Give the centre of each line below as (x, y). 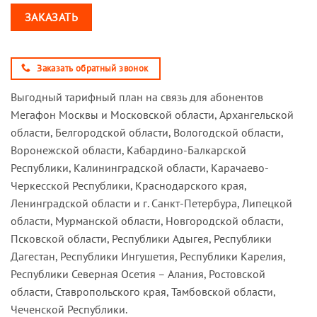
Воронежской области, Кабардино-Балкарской (128, 150)
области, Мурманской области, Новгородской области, (147, 221)
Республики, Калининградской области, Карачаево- (140, 168)
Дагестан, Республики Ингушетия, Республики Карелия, (148, 257)
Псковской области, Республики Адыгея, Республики (141, 239)
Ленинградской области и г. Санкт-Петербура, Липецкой (151, 203)
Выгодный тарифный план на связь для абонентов (137, 97)
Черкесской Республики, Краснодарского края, (128, 186)
